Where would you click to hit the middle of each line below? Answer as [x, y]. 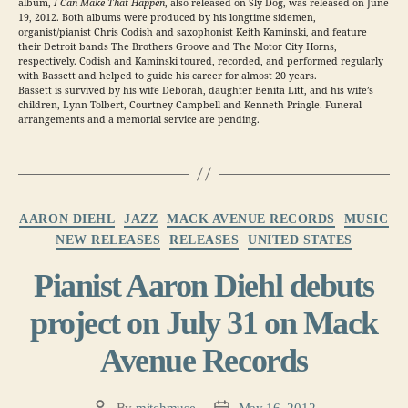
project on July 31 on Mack [204, 323]
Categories [224, 211]
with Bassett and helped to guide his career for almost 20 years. [170, 76]
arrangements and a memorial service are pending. [139, 120]
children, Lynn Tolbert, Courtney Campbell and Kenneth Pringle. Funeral [190, 106]
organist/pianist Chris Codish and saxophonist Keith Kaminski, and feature [193, 33]
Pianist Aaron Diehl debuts [204, 286]
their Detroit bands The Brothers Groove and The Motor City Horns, [178, 47]
